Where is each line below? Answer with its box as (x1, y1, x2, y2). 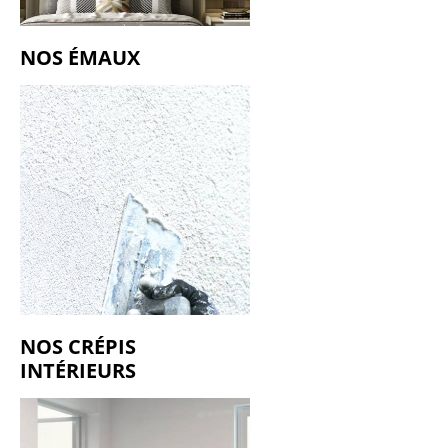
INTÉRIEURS (20, 356, 136, 384)
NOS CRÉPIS (20, 332, 136, 360)
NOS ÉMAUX (20, 43, 140, 71)
